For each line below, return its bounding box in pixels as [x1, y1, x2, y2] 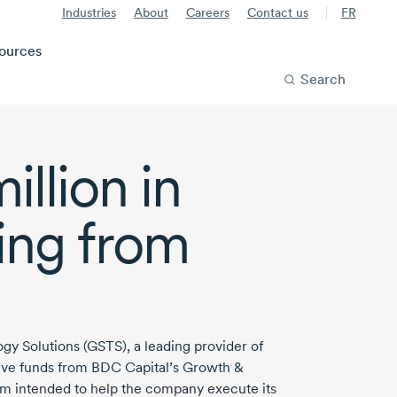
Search [300, 71, 346, 89]
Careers [185, 5, 230, 19]
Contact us [246, 5, 308, 19]
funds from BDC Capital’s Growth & [16, 359, 244, 377]
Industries [61, 5, 116, 19]
